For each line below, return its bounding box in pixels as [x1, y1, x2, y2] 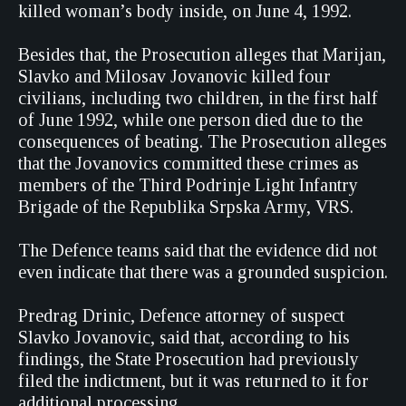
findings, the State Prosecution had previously [18, 349, 359, 369]
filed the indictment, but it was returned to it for [18, 371, 369, 391]
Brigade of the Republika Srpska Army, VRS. [18, 197, 353, 217]
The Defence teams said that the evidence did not [18, 240, 377, 260]
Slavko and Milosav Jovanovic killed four [18, 66, 331, 86]
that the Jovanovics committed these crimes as [18, 153, 359, 173]
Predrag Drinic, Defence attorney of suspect [18, 305, 344, 325]
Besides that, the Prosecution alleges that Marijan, [18, 44, 386, 64]
